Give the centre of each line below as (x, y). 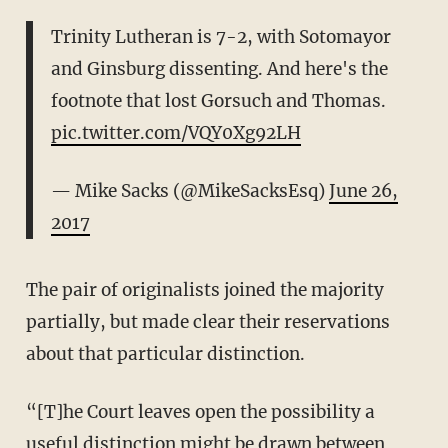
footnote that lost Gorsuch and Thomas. (218, 100)
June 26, (363, 190)
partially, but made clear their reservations (207, 322)
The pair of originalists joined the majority (31, 290)
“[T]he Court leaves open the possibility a (44, 412)
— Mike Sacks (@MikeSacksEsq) (189, 190)
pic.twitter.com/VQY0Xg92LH (175, 132)
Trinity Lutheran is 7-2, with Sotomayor (220, 36)
